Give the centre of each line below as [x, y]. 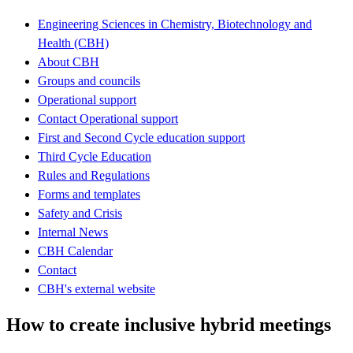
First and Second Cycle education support [141, 137]
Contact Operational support [108, 118]
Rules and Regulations [94, 175]
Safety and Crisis [80, 213]
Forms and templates [89, 194]
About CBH [69, 61]
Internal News [73, 232]
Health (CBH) [73, 43]
